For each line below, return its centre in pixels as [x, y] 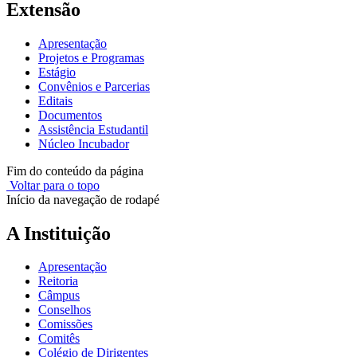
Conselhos [65, 310]
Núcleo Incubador [84, 143]
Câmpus [59, 296]
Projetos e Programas [91, 57]
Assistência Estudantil [93, 129]
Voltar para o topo [53, 185]
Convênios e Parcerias [94, 86]
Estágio [57, 72]
